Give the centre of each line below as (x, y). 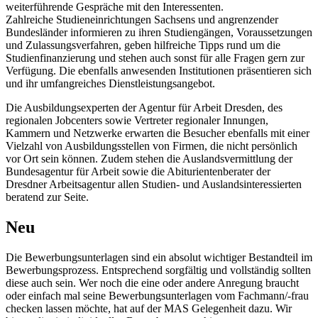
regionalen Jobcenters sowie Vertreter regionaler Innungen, (137, 121)
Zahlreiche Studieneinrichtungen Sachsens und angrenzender (142, 20)
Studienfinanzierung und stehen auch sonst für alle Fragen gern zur (155, 58)
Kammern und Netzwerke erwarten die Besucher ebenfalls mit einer (158, 133)
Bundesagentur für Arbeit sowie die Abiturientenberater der (138, 172)
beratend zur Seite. (47, 197)
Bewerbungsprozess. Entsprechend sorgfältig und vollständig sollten (158, 270)
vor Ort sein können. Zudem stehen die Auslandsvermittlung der (149, 159)
